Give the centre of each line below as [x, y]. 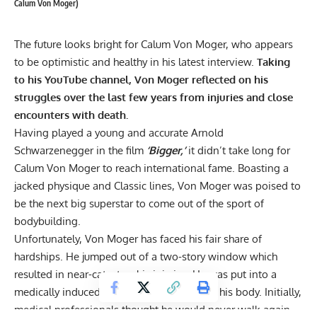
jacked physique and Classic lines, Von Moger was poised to [157, 185]
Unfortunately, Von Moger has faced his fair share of [138, 238]
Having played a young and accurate [103, 132]
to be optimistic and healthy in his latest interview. [136, 62]
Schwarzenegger [54, 150]
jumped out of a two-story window [165, 256]
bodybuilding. [49, 221]
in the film [120, 150]
